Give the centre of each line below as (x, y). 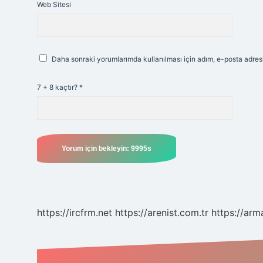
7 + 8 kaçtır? (58, 87)
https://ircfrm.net (75, 213)
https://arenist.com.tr (162, 213)
